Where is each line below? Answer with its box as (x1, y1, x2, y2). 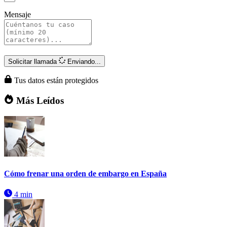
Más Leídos (13, 95, 64, 106)
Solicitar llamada (8, 57, 57, 65)
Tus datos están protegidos (12, 75, 98, 85)
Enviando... (67, 57, 101, 65)
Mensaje (4, 10, 31, 19)
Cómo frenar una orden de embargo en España (4, 169, 167, 178)
